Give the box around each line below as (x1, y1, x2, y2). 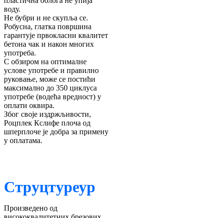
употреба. (4, 48, 36, 57)
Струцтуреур (4, 178, 95, 196)
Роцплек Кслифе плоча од (4, 118, 91, 127)
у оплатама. (4, 136, 42, 145)
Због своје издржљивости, (4, 109, 91, 118)
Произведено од (4, 203, 57, 212)
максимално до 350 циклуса (4, 83, 97, 92)
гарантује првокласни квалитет (4, 31, 108, 39)
